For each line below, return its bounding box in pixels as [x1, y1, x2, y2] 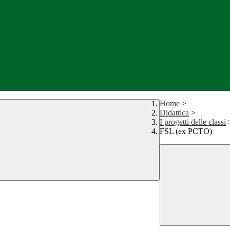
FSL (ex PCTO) [160, 127, 212, 136]
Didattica [160, 108, 189, 118]
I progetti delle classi [160, 118, 226, 127]
